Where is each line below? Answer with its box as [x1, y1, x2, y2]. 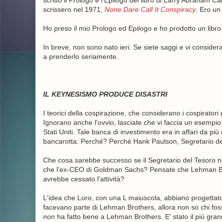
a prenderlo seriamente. [43, 53, 118, 60]
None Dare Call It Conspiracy [104, 5, 196, 13]
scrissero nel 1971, [43, 5, 105, 13]
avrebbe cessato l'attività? [43, 175, 124, 183]
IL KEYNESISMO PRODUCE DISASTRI [43, 90, 167, 98]
